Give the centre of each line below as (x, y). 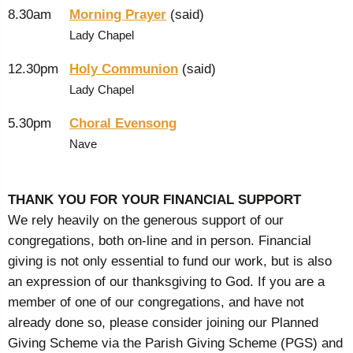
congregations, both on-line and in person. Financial (160, 240)
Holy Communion (124, 68)
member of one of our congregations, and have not (156, 301)
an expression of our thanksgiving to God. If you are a (166, 281)
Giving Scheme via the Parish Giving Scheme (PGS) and (175, 342)
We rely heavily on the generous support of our (146, 219)
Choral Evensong (123, 123)
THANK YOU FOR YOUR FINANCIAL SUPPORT (154, 199)
